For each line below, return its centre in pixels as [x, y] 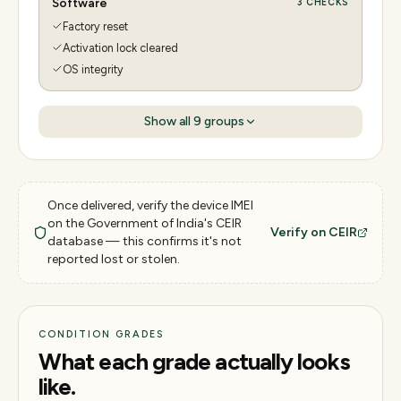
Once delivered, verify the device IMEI [150, 205]
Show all [169, 121]
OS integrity [93, 69]
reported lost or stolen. [114, 259]
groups [223, 121]
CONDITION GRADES [101, 334]
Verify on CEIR [314, 232]
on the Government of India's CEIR [145, 223]
